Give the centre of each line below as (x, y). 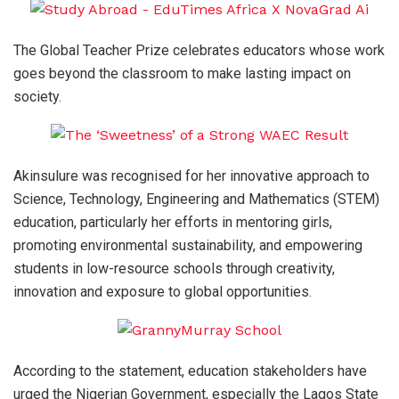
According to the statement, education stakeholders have (190, 370)
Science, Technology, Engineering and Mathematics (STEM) (196, 199)
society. (37, 96)
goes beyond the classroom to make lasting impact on (182, 73)
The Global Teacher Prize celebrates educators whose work (199, 50)
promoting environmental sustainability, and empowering (188, 245)
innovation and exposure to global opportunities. (163, 291)
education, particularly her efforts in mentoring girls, (173, 222)
